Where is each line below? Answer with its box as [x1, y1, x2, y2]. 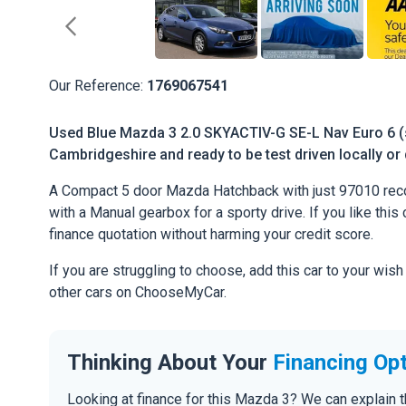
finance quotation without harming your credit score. [49, 226, 373, 244]
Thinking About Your [67, 349, 273, 375]
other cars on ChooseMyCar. [49, 284, 227, 302]
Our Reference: [49, 77, 147, 94]
